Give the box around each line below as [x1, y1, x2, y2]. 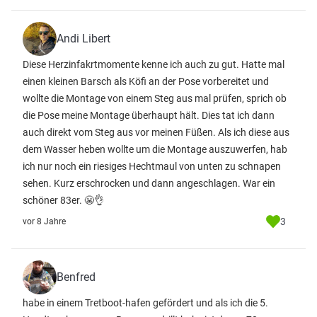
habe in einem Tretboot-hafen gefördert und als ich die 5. [23, 297, 268, 309]
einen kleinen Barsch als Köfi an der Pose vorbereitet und [23, 76, 269, 87]
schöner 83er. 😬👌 [23, 195, 104, 206]
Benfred [57, 270, 96, 284]
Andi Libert [57, 32, 110, 45]
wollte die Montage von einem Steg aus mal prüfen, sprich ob [23, 93, 287, 104]
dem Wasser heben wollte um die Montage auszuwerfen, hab [23, 144, 287, 155]
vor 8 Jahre [23, 217, 66, 226]
